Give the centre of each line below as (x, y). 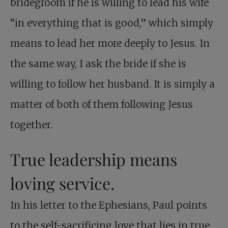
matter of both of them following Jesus (102, 105)
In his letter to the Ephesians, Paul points (109, 205)
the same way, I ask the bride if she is (98, 64)
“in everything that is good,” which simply (112, 23)
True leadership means (94, 159)
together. (31, 125)
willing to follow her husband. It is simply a (112, 84)
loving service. (62, 183)
